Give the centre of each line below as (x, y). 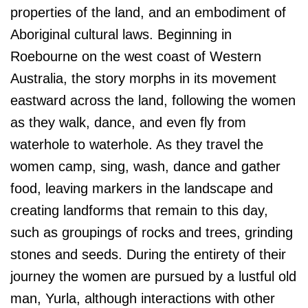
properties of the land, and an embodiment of (148, 13)
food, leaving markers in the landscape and (142, 189)
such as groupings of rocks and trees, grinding (152, 233)
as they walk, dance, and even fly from (128, 123)
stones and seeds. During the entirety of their (148, 255)
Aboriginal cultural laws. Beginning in (121, 35)
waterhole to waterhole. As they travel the (137, 145)
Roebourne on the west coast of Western (136, 57)
